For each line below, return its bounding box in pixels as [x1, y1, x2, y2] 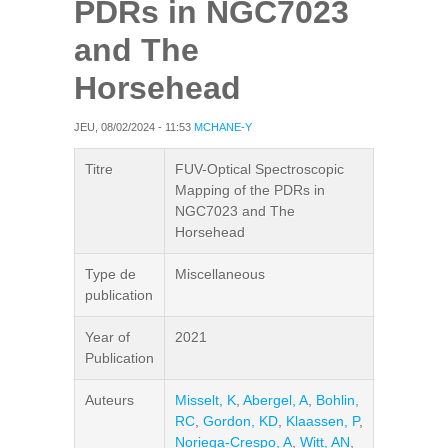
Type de [85, 266, 136, 282]
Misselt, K [175, 392, 236, 408]
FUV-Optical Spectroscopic [175, 161, 344, 177]
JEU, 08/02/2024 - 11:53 [74, 121, 191, 133]
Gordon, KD [203, 413, 278, 429]
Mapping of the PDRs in [175, 182, 325, 198]
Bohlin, [316, 392, 359, 408]
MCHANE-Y [194, 121, 252, 133]
